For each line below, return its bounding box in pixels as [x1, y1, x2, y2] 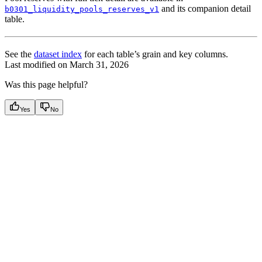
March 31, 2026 [70, 59, 129, 70]
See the [5, 49, 34, 59]
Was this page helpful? [5, 79, 88, 89]
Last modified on [5, 59, 67, 70]
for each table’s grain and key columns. [82, 49, 228, 59]
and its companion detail [159, 3, 251, 13]
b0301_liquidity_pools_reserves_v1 [5, 4, 159, 13]
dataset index [34, 49, 82, 59]
